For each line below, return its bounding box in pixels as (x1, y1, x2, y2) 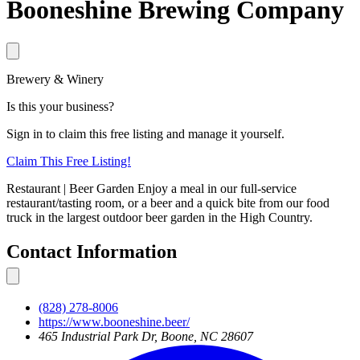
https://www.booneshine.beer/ (39, 314, 190, 329)
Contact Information (6, 240, 177, 262)
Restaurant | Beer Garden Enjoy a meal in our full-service (6, 181, 297, 195)
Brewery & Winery (6, 72, 104, 86)
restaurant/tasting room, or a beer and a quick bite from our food (6, 195, 329, 210)
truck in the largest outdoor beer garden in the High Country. (6, 210, 313, 224)
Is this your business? (6, 99, 114, 113)
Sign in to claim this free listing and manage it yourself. (6, 126, 284, 141)
